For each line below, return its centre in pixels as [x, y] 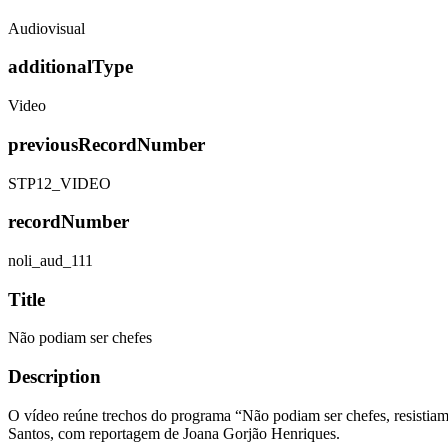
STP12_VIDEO [59, 183]
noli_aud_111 [50, 260]
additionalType [70, 67]
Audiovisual [46, 28]
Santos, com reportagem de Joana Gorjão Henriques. [174, 433]
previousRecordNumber [106, 144]
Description [54, 377]
